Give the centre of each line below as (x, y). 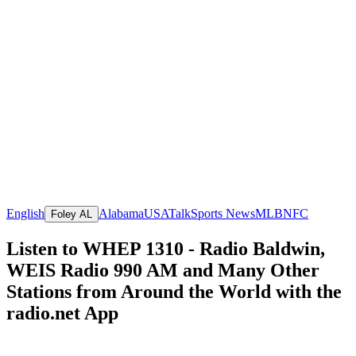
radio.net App (62, 313)
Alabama (121, 213)
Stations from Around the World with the (174, 291)
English (25, 213)
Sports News (223, 213)
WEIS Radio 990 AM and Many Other (163, 270)
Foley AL (72, 214)
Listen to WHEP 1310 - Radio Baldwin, (166, 248)
